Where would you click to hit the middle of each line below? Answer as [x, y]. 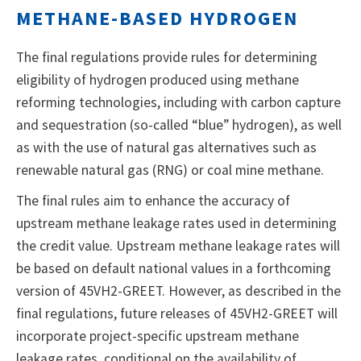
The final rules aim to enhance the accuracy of [153, 201]
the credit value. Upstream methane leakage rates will [178, 246]
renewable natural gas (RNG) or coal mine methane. [170, 170]
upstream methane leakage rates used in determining [176, 224]
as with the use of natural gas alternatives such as [166, 148]
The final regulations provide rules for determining [167, 58]
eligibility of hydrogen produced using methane [158, 80]
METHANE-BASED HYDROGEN [157, 19]
